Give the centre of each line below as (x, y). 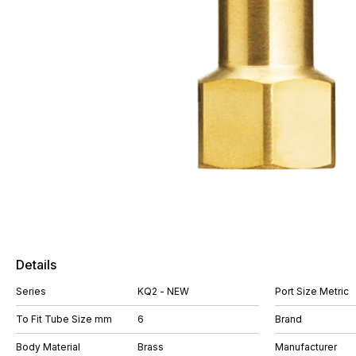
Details (36, 265)
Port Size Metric (312, 291)
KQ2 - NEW (163, 291)
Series (31, 291)
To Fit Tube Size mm (64, 319)
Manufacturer (306, 347)
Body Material (48, 347)
